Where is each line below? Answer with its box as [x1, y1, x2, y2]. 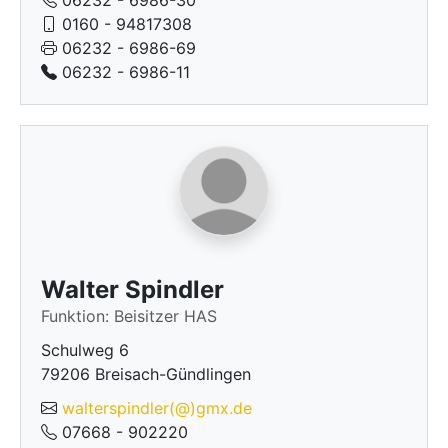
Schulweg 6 [41, 340, 129, 360]
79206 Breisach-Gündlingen [41, 364, 251, 384]
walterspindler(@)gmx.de [62, 398, 252, 418]
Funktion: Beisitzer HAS [41, 306, 217, 326]
